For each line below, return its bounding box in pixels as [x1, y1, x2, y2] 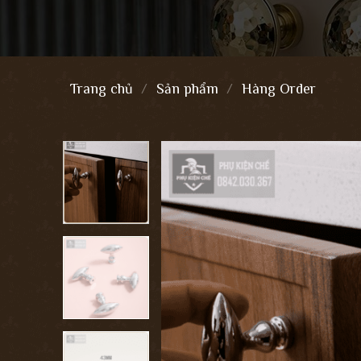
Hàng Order [241, 81, 316, 98]
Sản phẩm [156, 81, 218, 98]
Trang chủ [70, 81, 133, 98]
